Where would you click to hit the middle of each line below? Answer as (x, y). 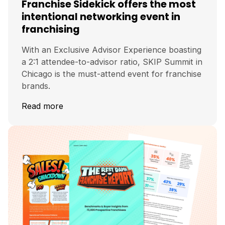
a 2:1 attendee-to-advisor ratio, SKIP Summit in (112, 62)
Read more (42, 106)
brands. (36, 86)
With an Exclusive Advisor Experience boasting (111, 50)
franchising (51, 30)
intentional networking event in (101, 17)
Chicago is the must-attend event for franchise (111, 74)
